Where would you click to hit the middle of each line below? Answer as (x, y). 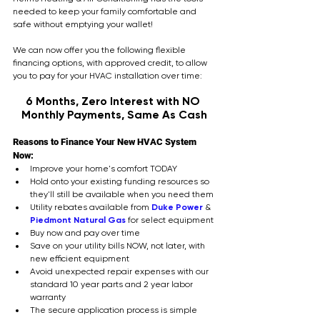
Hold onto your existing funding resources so (121, 181)
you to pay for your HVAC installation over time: (109, 75)
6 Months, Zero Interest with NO (114, 101)
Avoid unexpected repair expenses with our (120, 271)
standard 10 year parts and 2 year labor (112, 284)
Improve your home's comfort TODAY (104, 168)
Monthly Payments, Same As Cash (114, 114)
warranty (48, 297)
